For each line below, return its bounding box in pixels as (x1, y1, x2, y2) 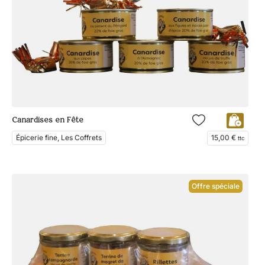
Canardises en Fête (12, 117, 83, 125)
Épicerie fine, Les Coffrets (16, 132, 102, 142)
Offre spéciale (192, 181, 240, 190)
